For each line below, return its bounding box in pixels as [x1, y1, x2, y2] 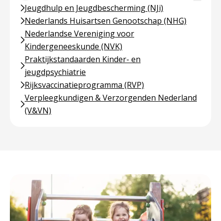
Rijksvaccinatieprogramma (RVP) [25, 79, 144, 90]
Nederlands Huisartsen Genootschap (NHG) [25, 15, 186, 26]
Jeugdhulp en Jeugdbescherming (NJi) [25, 2, 163, 13]
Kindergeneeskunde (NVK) [25, 41, 122, 52]
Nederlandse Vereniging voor [25, 28, 134, 39]
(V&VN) [25, 105, 51, 116]
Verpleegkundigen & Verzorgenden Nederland [25, 92, 197, 103]
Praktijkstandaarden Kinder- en [25, 54, 141, 65]
